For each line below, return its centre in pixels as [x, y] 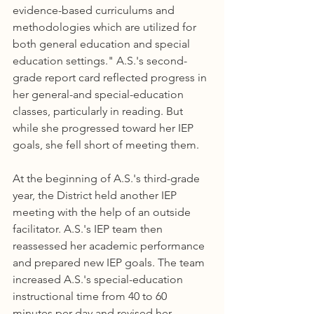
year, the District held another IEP [96, 195]
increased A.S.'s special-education [99, 279]
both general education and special [103, 44]
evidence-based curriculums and [95, 10]
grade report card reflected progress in [111, 77]
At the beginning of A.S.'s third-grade [108, 178]
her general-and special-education [100, 94]
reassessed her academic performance [110, 246]
